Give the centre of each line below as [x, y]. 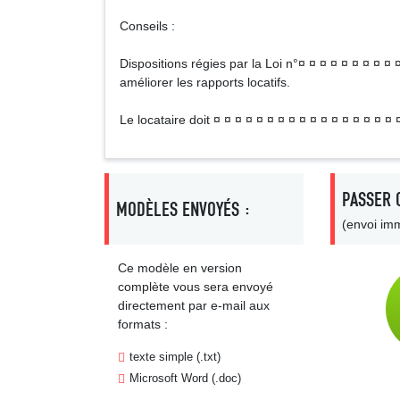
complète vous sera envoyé [196, 287]
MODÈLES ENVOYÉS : [183, 209]
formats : [143, 324]
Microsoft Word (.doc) [185, 378]
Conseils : [147, 26]
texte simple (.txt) [175, 357]
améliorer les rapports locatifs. [205, 82]
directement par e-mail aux [194, 305]
